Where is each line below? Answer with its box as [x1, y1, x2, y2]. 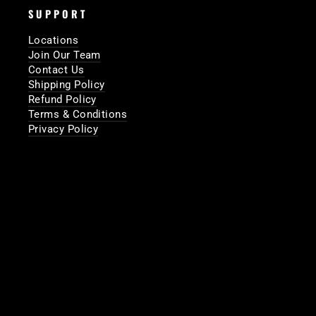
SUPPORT [28, 6, 88, 21]
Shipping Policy [28, 78, 105, 91]
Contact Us [28, 63, 85, 76]
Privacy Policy [28, 122, 99, 135]
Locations [28, 33, 79, 47]
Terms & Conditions [28, 107, 128, 121]
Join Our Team [28, 48, 101, 61]
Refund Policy [28, 92, 97, 106]
